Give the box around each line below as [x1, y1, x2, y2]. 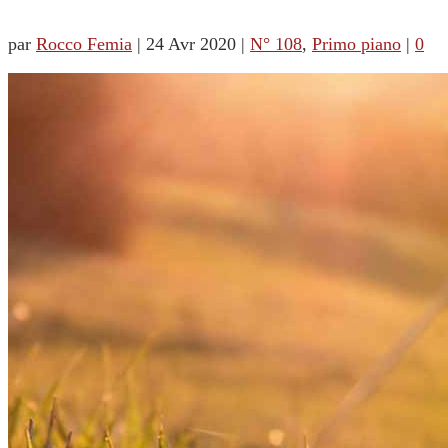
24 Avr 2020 [146, 34, 236, 55]
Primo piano [312, 34, 401, 55]
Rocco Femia [36, 34, 132, 55]
